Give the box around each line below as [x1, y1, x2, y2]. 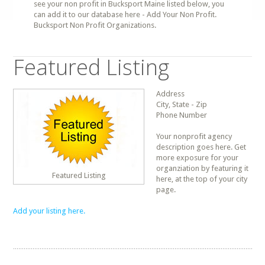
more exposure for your [156, 153, 239, 162]
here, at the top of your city [156, 174, 248, 183]
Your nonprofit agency [156, 132, 232, 141]
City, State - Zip [156, 100, 208, 109]
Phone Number [156, 111, 208, 119]
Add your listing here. [13, 206, 86, 215]
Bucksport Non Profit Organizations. [34, 21, 157, 30]
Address [156, 89, 185, 98]
